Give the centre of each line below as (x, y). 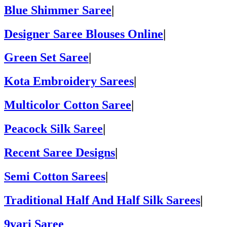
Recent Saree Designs (60, 153)
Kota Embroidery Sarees (69, 81)
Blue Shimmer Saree (58, 10)
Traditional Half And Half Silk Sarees (102, 200)
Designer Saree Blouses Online (84, 34)
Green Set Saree (46, 58)
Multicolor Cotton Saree (68, 105)
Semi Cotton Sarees (55, 176)
